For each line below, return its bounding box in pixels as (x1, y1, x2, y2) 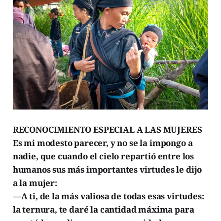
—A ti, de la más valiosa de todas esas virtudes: (12, 190, 204, 202)
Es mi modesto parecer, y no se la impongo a (12, 137, 193, 149)
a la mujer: (12, 177, 57, 189)
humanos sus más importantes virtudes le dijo (12, 164, 202, 176)
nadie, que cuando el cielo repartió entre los (12, 150, 194, 162)
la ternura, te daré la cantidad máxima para (12, 204, 194, 216)
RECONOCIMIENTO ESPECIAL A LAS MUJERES (12, 124, 202, 136)
